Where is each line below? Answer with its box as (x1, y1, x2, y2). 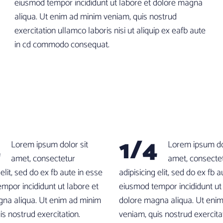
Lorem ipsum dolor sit (11, 137, 88, 152)
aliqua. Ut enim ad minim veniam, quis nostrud (14, 9, 177, 24)
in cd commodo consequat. (14, 37, 110, 52)
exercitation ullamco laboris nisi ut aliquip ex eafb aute (14, 23, 206, 38)
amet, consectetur (11, 151, 75, 166)
